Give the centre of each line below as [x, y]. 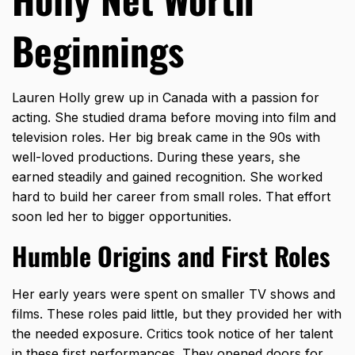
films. [27, 314]
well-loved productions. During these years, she [156, 157]
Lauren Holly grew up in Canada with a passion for [166, 98]
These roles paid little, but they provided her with [192, 314]
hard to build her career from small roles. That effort [171, 197]
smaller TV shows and [268, 294]
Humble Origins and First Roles [171, 256]
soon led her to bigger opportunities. [122, 217]
